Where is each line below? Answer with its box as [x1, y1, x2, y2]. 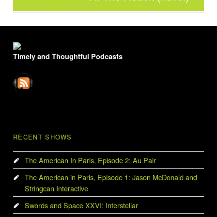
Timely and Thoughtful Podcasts [13, 51, 123, 61]
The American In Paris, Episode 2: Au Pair [24, 155, 156, 165]
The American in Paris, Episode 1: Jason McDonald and [24, 171, 197, 182]
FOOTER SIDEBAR [9, 33, 50, 46]
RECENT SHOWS [13, 132, 72, 142]
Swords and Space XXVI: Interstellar [24, 200, 138, 210]
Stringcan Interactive [24, 183, 88, 193]
